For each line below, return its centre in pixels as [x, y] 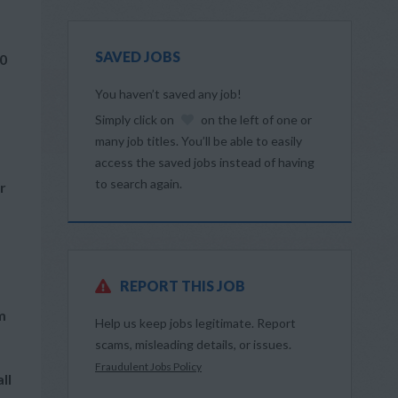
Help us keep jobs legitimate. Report [195, 323]
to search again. [139, 183]
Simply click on [136, 119]
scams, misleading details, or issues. [193, 344]
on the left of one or [255, 119]
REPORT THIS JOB [183, 286]
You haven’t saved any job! [168, 94]
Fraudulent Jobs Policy [148, 366]
